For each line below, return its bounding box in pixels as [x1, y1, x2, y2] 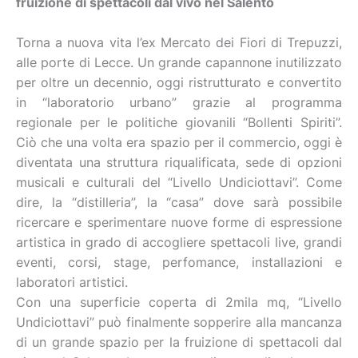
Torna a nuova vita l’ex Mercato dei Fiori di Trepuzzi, [16, 34, 342, 50]
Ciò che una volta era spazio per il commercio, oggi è [16, 134, 342, 150]
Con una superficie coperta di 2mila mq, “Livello [16, 294, 342, 310]
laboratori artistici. [16, 274, 132, 290]
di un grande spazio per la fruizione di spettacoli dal [16, 334, 342, 350]
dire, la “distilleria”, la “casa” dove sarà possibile [16, 194, 342, 210]
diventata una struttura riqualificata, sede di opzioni [16, 154, 342, 170]
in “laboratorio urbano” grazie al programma [16, 94, 342, 110]
